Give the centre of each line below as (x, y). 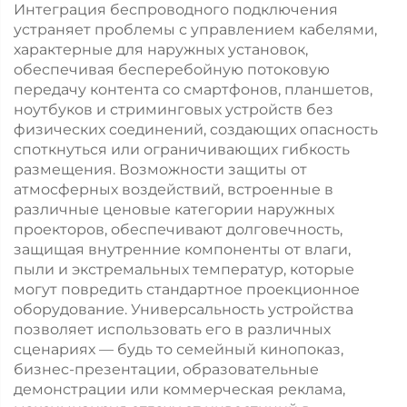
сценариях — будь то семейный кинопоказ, (179, 349)
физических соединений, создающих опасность (196, 129)
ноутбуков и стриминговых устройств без (174, 109)
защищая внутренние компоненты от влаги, (182, 249)
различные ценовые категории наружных (174, 209)
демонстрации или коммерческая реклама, (179, 389)
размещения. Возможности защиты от (160, 169)
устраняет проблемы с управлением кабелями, (195, 30)
